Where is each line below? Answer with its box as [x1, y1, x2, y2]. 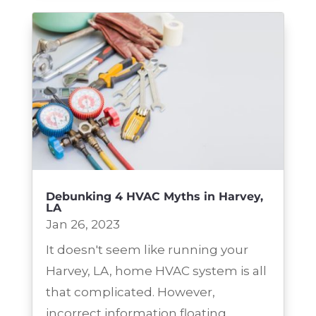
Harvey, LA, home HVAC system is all [45, 264, 267, 279]
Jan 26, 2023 [45, 217, 120, 232]
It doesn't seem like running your [45, 243, 248, 257]
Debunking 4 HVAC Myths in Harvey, [45, 190, 263, 204]
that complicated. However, [45, 285, 215, 300]
